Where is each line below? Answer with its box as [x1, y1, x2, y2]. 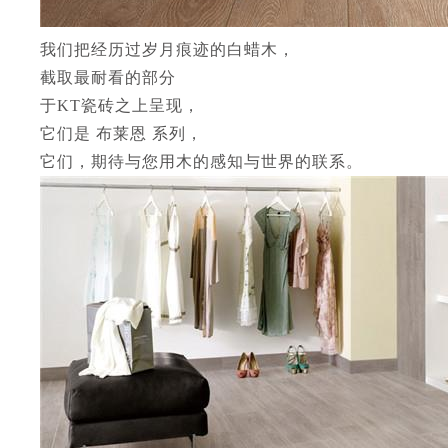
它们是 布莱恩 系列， [40, 125, 203, 142]
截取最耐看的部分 [40, 69, 176, 86]
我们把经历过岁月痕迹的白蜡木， [40, 41, 295, 58]
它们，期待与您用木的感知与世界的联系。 [40, 153, 363, 170]
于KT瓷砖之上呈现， [40, 97, 200, 114]
